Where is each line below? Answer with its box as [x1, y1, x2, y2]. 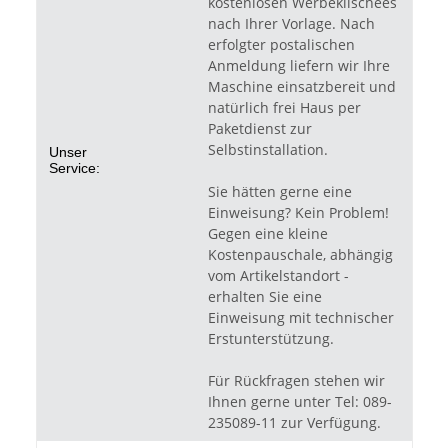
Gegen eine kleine [208, 223, 328, 243]
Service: [49, 159, 100, 176]
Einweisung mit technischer [208, 307, 394, 327]
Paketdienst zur [208, 118, 312, 138]
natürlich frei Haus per [208, 97, 361, 117]
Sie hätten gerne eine [208, 181, 352, 201]
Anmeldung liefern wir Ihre [208, 55, 390, 75]
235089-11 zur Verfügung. [208, 412, 381, 432]
